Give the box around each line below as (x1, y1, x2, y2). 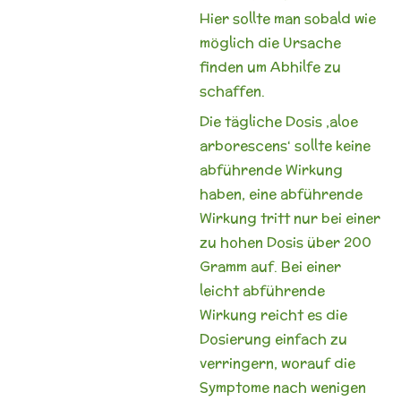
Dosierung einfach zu (199, 329, 347, 348)
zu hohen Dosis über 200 (199, 233, 371, 252)
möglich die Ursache (199, 32, 341, 52)
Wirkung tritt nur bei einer (199, 209, 380, 227)
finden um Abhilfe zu (199, 56, 341, 76)
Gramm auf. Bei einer (199, 257, 341, 276)
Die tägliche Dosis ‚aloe (199, 112, 358, 131)
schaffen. (199, 81, 265, 100)
